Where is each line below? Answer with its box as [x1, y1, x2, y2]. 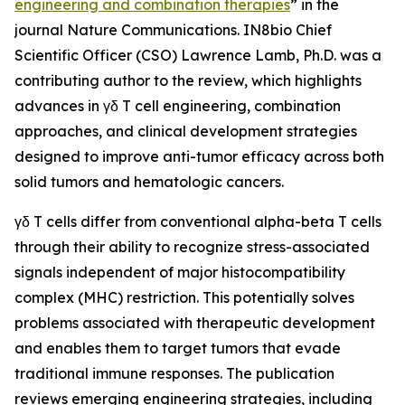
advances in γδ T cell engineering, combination [14, 97, 341, 115]
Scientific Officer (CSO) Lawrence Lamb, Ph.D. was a [14, 46, 381, 64]
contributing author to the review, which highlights [14, 71, 362, 89]
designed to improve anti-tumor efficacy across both [14, 147, 384, 165]
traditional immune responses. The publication [14, 364, 334, 382]
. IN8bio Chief [237, 21, 332, 39]
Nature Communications [67, 21, 237, 39]
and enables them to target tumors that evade [14, 339, 341, 357]
